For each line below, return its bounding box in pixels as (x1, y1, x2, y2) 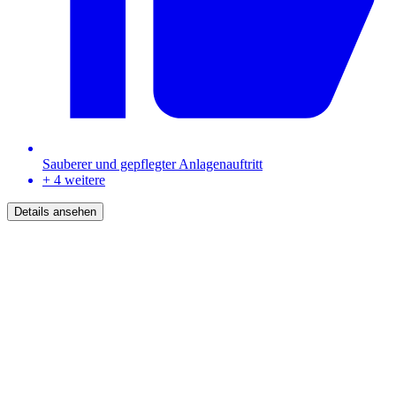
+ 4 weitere (42, 172, 105, 188)
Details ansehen (14, 205, 96, 219)
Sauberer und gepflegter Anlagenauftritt (42, 156, 263, 172)
